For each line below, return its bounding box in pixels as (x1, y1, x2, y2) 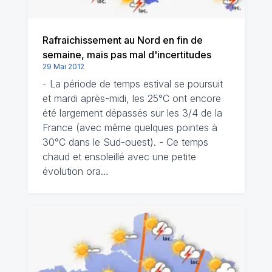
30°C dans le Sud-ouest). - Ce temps (42, 136, 208, 148)
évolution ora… (42, 165, 109, 177)
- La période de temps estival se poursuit (42, 78, 223, 90)
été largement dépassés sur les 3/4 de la (42, 107, 222, 119)
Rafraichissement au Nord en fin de (42, 34, 203, 46)
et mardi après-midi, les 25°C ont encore (42, 92, 221, 104)
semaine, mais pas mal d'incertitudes (42, 49, 211, 61)
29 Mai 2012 (42, 62, 84, 71)
